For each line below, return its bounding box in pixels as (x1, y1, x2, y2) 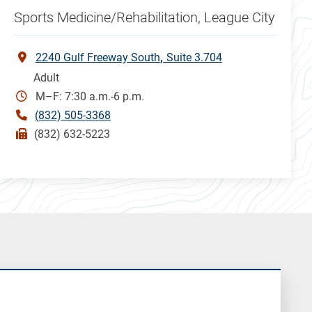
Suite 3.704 (166, 50, 222, 64)
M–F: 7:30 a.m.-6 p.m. (35, 89, 144, 103)
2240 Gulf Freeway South (35, 50, 160, 64)
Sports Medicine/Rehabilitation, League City (13, 8, 275, 26)
